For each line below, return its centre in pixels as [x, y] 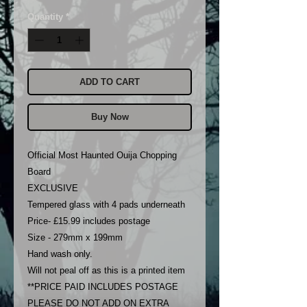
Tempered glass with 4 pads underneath [106, 205]
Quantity [45, 16]
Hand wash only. [60, 254]
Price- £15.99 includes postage [89, 221]
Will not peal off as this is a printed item [106, 271]
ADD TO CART [110, 82]
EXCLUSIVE [53, 188]
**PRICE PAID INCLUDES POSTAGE [103, 287]
